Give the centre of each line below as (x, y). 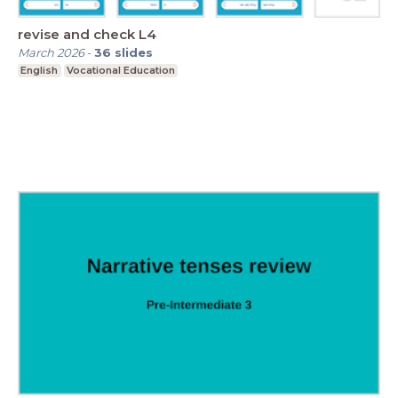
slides (134, 52)
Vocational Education (120, 70)
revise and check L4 (87, 34)
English (40, 70)
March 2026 (51, 52)
